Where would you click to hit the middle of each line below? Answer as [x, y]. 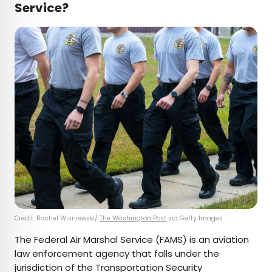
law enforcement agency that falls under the [117, 253]
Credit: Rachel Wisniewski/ [57, 218]
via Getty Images [195, 218]
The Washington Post [133, 218]
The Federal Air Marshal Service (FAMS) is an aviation [132, 239]
